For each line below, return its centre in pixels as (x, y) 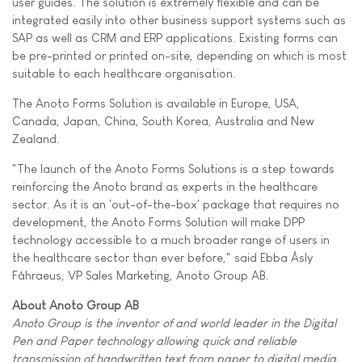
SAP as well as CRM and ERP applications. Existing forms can (175, 38)
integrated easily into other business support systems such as (179, 20)
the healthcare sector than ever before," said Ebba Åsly (162, 257)
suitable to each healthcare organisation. (124, 73)
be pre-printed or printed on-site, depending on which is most (179, 55)
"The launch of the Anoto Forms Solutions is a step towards (173, 168)
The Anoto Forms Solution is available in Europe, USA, (156, 103)
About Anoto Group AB (76, 305)
